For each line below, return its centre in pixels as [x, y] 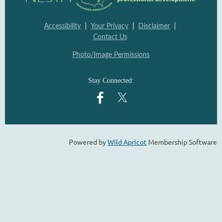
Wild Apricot [127, 142]
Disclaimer [154, 27]
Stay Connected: [111, 81]
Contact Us [110, 37]
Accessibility [62, 27]
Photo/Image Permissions [111, 55]
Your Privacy [110, 27]
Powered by [88, 142]
